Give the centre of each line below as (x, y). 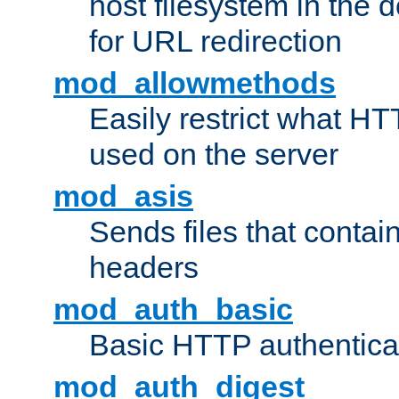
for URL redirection (216, 41)
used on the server (214, 155)
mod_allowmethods (195, 83)
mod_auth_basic (173, 309)
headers (144, 268)
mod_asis (123, 196)
